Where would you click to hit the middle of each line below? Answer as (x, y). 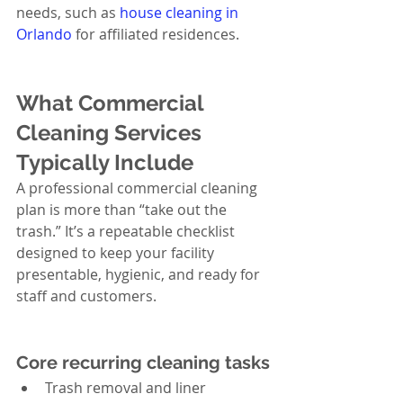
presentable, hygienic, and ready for (140, 274)
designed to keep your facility (117, 253)
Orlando (44, 34)
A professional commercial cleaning (139, 188)
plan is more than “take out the (123, 210)
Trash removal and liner (127, 388)
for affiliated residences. (156, 34)
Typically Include (105, 162)
